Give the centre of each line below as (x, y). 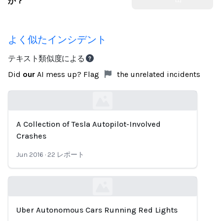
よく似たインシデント (57, 40)
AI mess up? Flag (68, 74)
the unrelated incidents (158, 74)
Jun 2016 (30, 155)
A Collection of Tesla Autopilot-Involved (89, 124)
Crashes (31, 136)
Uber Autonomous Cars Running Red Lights (97, 210)
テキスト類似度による (46, 58)
